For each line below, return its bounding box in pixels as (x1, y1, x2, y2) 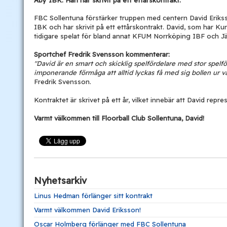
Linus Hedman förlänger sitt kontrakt (34, 191, 153, 200)
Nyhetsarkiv (34, 174, 87, 186)
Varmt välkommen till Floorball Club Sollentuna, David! (34, 113, 204, 122)
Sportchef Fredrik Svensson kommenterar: (34, 50, 170, 58)
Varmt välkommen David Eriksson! (34, 205, 141, 214)
